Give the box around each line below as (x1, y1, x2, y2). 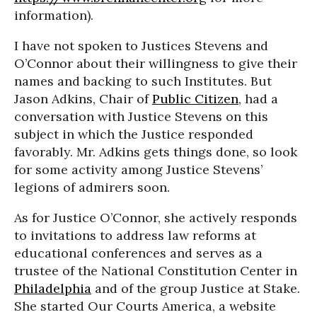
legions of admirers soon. (14, 179, 170, 195)
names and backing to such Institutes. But (14, 73, 272, 89)
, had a (238, 91, 278, 107)
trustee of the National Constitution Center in (14, 263, 297, 279)
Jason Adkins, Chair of (14, 91, 152, 107)
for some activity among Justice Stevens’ (14, 161, 263, 178)
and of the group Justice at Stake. (91, 280, 300, 296)
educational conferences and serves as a (14, 245, 263, 261)
